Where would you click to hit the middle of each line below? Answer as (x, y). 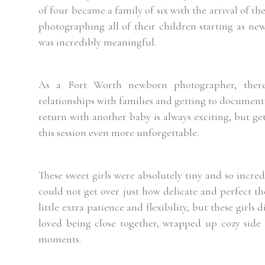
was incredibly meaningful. (97, 42)
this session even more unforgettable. (119, 132)
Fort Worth (95, 84)
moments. (60, 239)
